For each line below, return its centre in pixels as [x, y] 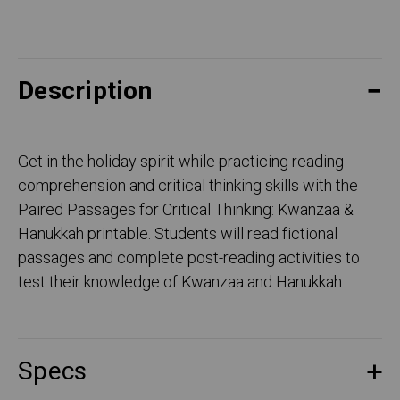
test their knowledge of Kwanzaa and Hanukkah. [181, 283]
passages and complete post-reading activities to [189, 259]
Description [85, 92]
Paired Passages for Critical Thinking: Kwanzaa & [186, 211]
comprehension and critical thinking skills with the [188, 187]
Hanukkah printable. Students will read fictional [178, 235]
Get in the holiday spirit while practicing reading [181, 162]
